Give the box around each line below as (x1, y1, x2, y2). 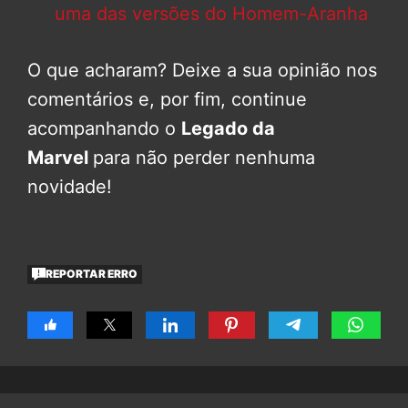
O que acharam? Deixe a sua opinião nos (27, 58, 377, 81)
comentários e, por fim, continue (27, 87, 307, 110)
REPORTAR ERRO (46, 267, 138, 281)
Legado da (181, 117, 275, 139)
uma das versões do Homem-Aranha (55, 2, 368, 25)
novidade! (27, 175, 112, 198)
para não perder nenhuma (93, 146, 315, 168)
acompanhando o (27, 117, 181, 139)
